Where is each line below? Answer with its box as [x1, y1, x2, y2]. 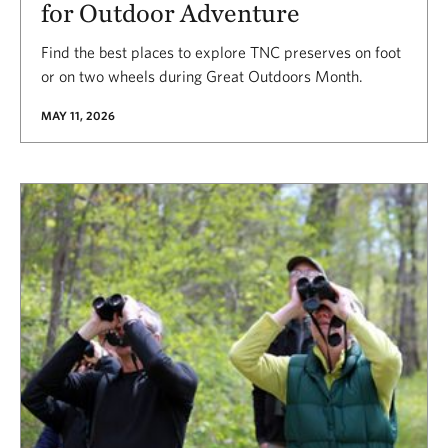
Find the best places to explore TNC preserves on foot [41, 42, 401, 61]
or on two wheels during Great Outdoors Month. [41, 66, 363, 85]
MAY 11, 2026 [41, 107, 115, 122]
